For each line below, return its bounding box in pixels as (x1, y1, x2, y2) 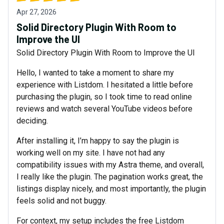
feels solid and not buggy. (16, 196, 106, 206)
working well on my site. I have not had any (16, 148, 165, 158)
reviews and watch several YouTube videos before (16, 104, 192, 114)
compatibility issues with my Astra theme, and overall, (16, 160, 204, 170)
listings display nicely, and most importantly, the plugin (16, 184, 206, 194)
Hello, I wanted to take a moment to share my (16, 68, 174, 78)
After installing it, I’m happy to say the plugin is (16, 136, 179, 146)
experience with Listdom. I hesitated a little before (16, 80, 193, 90)
